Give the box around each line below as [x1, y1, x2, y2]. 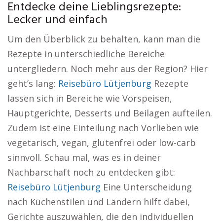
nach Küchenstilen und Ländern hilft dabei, [7, 196, 190, 208]
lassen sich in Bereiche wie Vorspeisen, [7, 92, 172, 104]
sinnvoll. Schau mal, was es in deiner [7, 151, 161, 163]
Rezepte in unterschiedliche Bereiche [7, 48, 165, 60]
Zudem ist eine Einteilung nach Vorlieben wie [7, 122, 199, 134]
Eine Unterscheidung [101, 181, 192, 193]
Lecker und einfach [7, 11, 108, 30]
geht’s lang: [7, 77, 58, 89]
